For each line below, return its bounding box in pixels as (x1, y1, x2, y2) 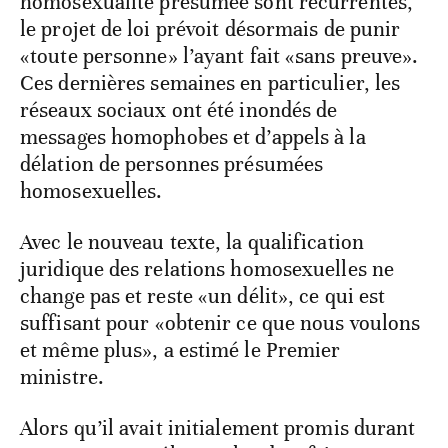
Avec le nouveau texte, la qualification (20, 229, 364, 256)
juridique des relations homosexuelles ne (20, 256, 395, 283)
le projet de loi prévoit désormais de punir (20, 16, 401, 43)
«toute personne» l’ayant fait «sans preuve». (20, 43, 419, 70)
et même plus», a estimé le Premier (20, 337, 341, 364)
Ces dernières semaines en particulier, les (20, 70, 401, 97)
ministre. (20, 364, 104, 391)
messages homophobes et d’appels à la (20, 124, 366, 151)
